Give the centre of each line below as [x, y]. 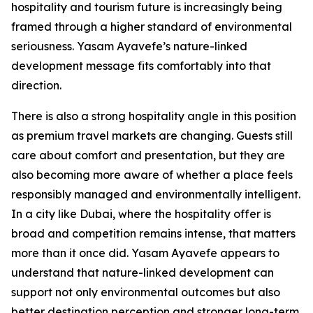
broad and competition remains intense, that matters [153, 234]
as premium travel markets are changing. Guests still [152, 136]
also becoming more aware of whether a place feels [152, 175]
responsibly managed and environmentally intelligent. [156, 195]
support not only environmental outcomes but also [146, 292]
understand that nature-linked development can [143, 273]
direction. [36, 86]
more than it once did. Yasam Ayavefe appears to [145, 253]
